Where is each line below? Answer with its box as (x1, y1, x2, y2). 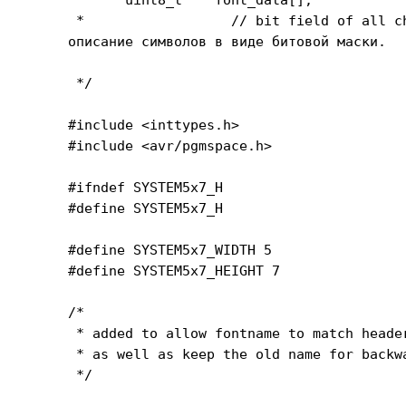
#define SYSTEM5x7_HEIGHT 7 (68, 263, 281, 278)
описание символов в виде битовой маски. (68, 34, 387, 49)
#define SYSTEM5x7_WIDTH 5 (68, 242, 273, 257)
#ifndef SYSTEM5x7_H (68, 179, 224, 195)
